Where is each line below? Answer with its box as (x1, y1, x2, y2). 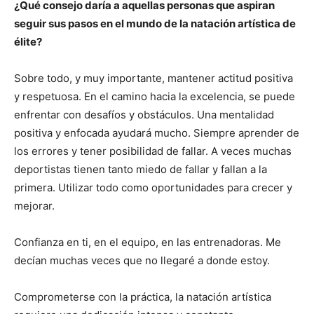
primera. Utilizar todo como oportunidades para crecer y (14, 181, 292, 195)
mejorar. (14, 199, 55, 213)
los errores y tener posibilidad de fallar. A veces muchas (14, 144, 292, 158)
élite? (14, 35, 42, 49)
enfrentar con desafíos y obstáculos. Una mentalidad (14, 108, 274, 122)
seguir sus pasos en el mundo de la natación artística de (14, 17, 296, 31)
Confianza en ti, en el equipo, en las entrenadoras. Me (14, 235, 281, 250)
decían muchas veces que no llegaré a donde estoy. (14, 254, 273, 268)
